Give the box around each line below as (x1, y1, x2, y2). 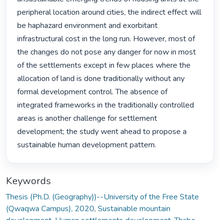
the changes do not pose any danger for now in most (17, 47, 196, 58)
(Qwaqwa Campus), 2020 (6, 203, 94, 214)
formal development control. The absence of (17, 86, 168, 98)
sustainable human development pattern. (17, 139, 159, 151)
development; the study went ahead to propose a (17, 126, 187, 137)
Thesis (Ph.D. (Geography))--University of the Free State (6, 191, 199, 202)
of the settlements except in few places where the (17, 60, 191, 71)
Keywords (6, 174, 51, 188)
